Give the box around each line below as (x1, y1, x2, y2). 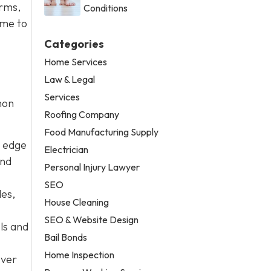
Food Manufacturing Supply (44, 125, 159, 138)
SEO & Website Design (44, 213, 139, 226)
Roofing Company (44, 108, 120, 120)
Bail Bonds (44, 230, 88, 243)
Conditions (83, 1, 128, 14)
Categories (44, 36, 105, 51)
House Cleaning (44, 195, 109, 208)
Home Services (44, 55, 108, 68)
